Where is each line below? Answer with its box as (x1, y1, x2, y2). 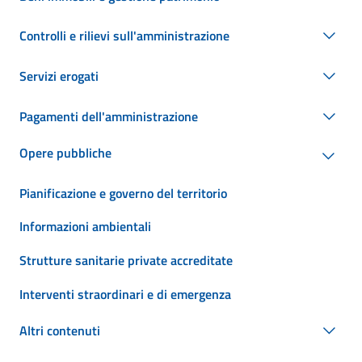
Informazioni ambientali (19, 217, 151, 237)
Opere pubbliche (19, 143, 112, 163)
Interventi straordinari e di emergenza (19, 284, 231, 304)
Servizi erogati (19, 66, 99, 86)
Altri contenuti (19, 321, 100, 341)
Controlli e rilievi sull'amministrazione (19, 26, 229, 46)
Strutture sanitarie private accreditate (19, 250, 233, 270)
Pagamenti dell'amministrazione (19, 106, 198, 126)
